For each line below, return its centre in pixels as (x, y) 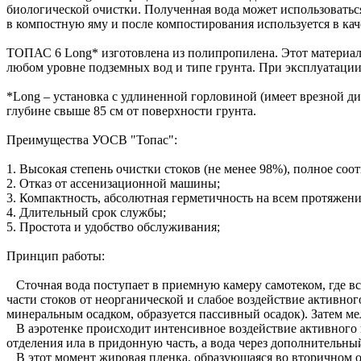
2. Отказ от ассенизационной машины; (113, 183)
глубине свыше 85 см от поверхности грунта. (131, 110)
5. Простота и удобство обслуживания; (113, 226)
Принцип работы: (56, 255)
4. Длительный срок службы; (86, 212)
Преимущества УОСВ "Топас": (92, 139)
